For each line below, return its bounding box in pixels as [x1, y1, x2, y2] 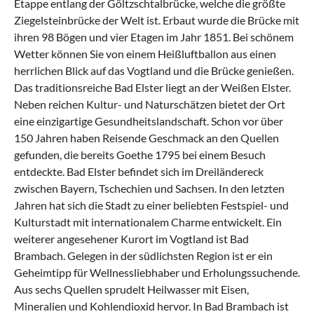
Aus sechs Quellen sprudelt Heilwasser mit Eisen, [14, 282, 249, 296]
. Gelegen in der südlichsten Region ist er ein [63, 249, 273, 263]
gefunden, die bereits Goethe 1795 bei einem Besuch [14, 148, 266, 162]
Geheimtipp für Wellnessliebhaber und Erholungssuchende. [14, 266, 300, 280]
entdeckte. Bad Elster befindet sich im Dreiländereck [14, 165, 264, 179]
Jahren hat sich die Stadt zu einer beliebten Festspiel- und [14, 198, 289, 212]
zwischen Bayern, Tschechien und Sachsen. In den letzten [14, 182, 285, 196]
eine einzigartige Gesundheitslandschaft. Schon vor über [14, 114, 283, 128]
